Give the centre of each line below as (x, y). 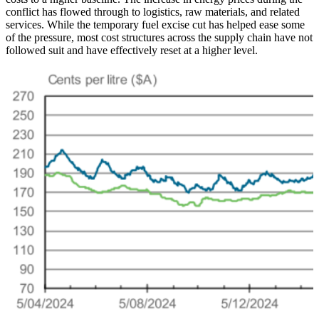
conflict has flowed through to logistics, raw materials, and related (153, 11)
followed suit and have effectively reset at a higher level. (132, 50)
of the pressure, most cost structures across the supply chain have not (159, 37)
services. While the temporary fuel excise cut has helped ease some (155, 24)
